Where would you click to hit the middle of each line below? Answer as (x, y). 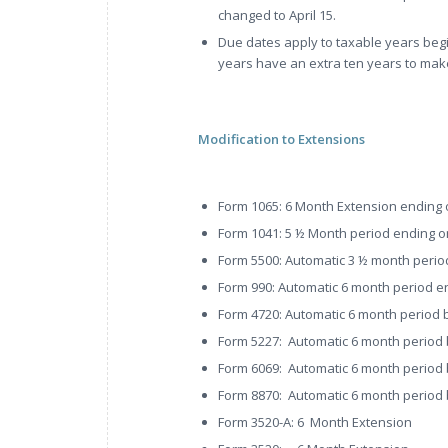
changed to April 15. (277, 15)
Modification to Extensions (281, 139)
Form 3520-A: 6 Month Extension (315, 422)
